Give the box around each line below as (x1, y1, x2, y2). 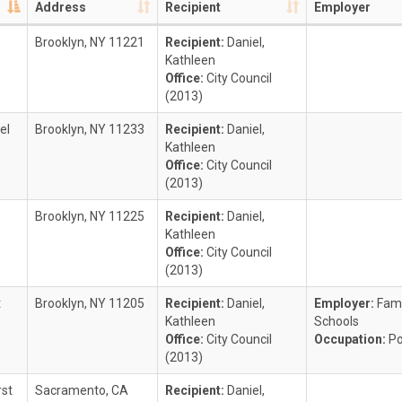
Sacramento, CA (35, 383, 128, 398)
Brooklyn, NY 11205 (35, 296, 144, 310)
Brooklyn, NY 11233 (35, 122, 144, 136)
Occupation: (314, 332, 389, 346)
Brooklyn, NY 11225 (35, 209, 144, 223)
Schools (314, 314, 359, 328)
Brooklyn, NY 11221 (35, 35, 144, 49)
